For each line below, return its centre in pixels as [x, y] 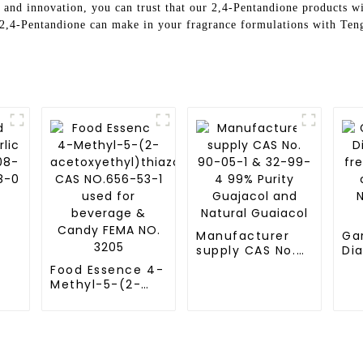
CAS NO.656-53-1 [108, 314]
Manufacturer [243, 236]
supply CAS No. [246, 250]
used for [79, 328]
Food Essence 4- [107, 270]
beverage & [90, 343]
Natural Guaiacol [253, 309]
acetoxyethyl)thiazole [126, 299]
